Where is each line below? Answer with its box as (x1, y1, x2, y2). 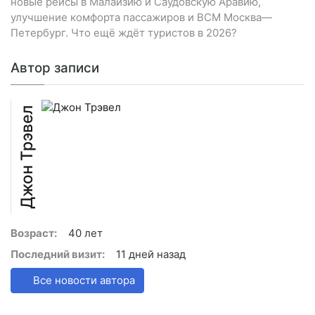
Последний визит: (11, 247, 105, 262)
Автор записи (11, 60, 99, 77)
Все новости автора (30, 274, 135, 288)
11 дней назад (116, 247, 186, 262)
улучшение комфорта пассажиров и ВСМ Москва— (11, 11, 272, 25)
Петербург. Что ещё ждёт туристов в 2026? (11, 26, 237, 40)
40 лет (68, 226, 103, 240)
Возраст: (11, 226, 57, 240)
